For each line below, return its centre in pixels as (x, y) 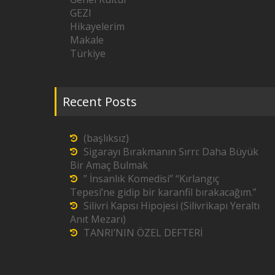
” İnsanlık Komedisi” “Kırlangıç (151, 178)
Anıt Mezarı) (98, 219)
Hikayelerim (97, 26)
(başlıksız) (106, 138)
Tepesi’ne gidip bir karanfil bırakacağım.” (163, 192)
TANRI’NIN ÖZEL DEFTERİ (143, 232)
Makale (87, 40)
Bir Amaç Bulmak (109, 165)
